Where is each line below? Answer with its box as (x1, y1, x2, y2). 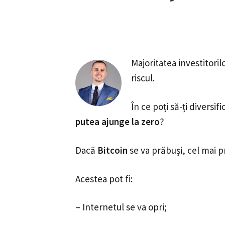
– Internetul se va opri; (75, 201, 167, 213)
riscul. (131, 71, 155, 84)
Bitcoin (97, 144, 128, 156)
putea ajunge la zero (75, 115, 160, 128)
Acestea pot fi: (75, 172, 135, 185)
